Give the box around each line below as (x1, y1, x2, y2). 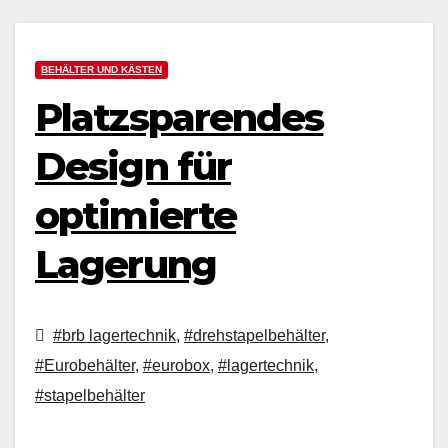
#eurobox (143, 357, 210, 375)
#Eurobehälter (35, 357, 135, 375)
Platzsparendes (35, 94, 324, 142)
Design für (35, 143, 232, 191)
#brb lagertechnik (53, 327, 176, 345)
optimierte (35, 192, 237, 240)
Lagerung (35, 241, 216, 289)
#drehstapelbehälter (184, 327, 325, 345)
